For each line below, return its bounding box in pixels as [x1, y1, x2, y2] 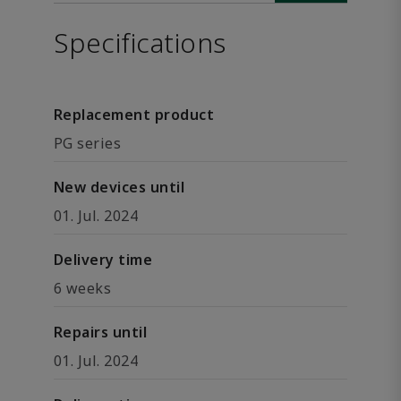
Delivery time [54, 250, 153, 269]
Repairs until [54, 322, 148, 342]
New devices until [54, 177, 185, 197]
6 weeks [54, 278, 112, 298]
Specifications [54, 24, 226, 61]
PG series [54, 133, 122, 153]
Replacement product [54, 105, 215, 124]
